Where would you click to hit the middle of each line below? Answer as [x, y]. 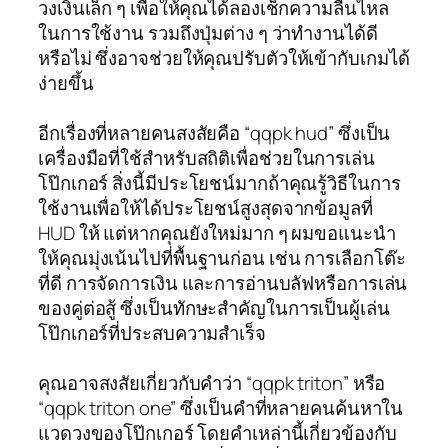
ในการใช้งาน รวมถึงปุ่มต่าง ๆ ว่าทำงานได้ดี [208, 32]
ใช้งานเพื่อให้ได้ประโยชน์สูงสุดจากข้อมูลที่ [205, 207]
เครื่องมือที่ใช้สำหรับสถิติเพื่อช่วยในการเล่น [206, 157]
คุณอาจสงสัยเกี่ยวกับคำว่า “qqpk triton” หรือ [212, 382]
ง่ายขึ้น [66, 82]
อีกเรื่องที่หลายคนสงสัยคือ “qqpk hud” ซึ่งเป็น [214, 132]
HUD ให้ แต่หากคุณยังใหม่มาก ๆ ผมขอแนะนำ [217, 232]
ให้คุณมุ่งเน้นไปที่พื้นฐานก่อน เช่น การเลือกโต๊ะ [222, 257]
